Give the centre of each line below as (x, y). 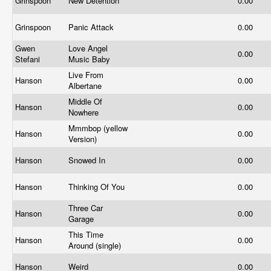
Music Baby (90, 59)
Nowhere (85, 112)
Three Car (86, 208)
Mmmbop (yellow (98, 128)
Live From (86, 75)
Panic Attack (92, 27)
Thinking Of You (98, 187)
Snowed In (88, 160)
